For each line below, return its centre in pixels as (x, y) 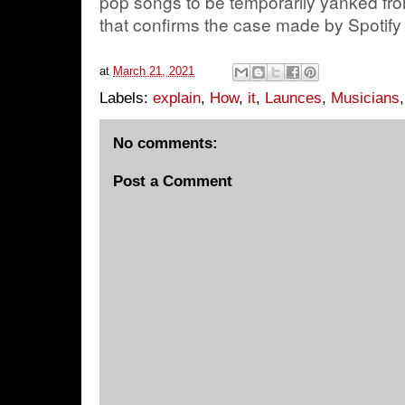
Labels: (126, 98)
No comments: (165, 143)
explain (177, 98)
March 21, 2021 (154, 71)
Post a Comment (173, 181)
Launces (293, 98)
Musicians (365, 98)
